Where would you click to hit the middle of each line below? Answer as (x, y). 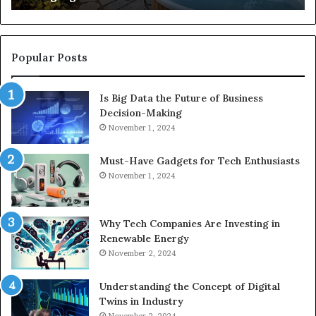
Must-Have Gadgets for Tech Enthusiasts (200, 161)
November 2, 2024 (142, 254)
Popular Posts (49, 58)
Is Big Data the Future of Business (181, 98)
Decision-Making (141, 113)
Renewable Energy (144, 239)
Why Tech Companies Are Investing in (190, 224)
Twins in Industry (141, 302)
